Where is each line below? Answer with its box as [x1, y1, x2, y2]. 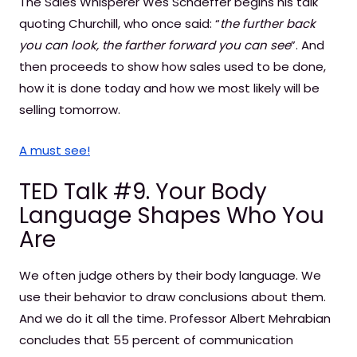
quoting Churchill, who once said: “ [19, 15, 220, 32]
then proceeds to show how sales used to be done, [19, 58, 326, 75]
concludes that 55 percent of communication [19, 331, 293, 348]
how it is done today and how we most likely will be [19, 80, 320, 96]
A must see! [19, 142, 90, 159]
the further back [220, 15, 316, 32]
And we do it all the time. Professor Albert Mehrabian [19, 310, 331, 327]
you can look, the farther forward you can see [19, 37, 291, 53]
